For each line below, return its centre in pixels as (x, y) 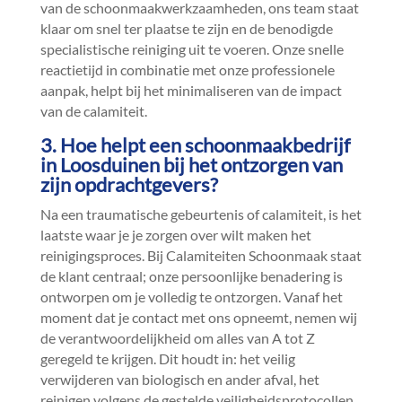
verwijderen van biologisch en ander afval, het (179, 379)
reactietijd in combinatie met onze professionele (187, 70)
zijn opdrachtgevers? (129, 184)
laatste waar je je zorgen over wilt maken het (175, 235)
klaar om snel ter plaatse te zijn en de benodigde (186, 28)
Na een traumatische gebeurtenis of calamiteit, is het (201, 214)
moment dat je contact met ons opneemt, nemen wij (198, 317)
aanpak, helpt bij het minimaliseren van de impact (191, 90)
